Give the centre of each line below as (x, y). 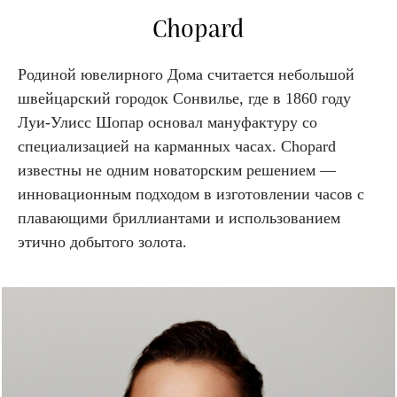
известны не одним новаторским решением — (177, 170)
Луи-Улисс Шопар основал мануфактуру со (167, 122)
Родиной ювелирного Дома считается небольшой (186, 74)
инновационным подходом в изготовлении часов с (191, 194)
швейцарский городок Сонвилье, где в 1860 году (184, 98)
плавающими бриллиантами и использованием (179, 218)
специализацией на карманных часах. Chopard (177, 146)
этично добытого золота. (102, 241)
